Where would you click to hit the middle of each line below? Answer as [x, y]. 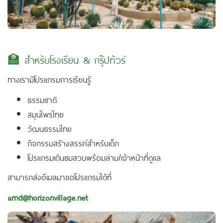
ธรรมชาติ [42, 99]
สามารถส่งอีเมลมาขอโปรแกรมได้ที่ [59, 176]
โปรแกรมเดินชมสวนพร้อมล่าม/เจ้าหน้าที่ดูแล [94, 157]
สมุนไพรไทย [46, 114]
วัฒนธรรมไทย [50, 128]
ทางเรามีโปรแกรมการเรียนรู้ [49, 79]
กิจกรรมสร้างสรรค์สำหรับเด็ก [73, 143]
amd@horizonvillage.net [48, 197]
